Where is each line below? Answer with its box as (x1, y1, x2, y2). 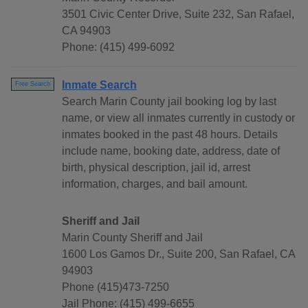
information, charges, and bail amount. (62, 178, 247, 190)
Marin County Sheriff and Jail (62, 232, 203, 244)
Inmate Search (62, 79, 137, 91)
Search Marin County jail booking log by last (62, 96, 276, 108)
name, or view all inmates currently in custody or (62, 112, 295, 124)
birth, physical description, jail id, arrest (62, 162, 250, 174)
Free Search (15, 80, 50, 88)
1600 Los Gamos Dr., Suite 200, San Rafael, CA (62, 248, 295, 261)
